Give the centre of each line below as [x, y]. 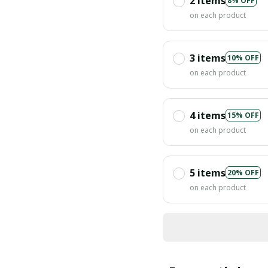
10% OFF [243, 58]
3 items [208, 58]
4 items [208, 115]
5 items [208, 173]
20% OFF [243, 173]
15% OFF [243, 115]
